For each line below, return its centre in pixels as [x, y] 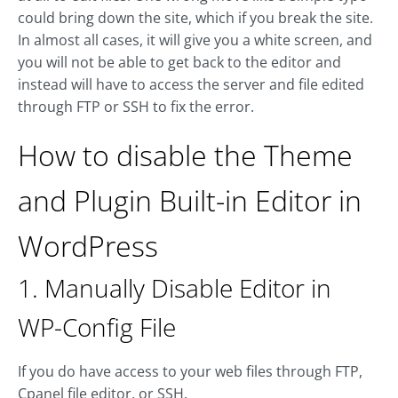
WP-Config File [97, 327]
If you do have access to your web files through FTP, [190, 372]
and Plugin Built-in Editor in [190, 201]
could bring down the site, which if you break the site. [195, 18]
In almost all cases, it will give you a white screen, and [195, 40]
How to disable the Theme [185, 155]
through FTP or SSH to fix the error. [136, 107]
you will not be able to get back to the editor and [179, 63]
